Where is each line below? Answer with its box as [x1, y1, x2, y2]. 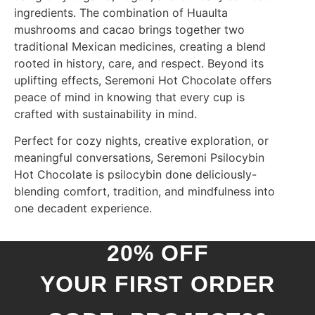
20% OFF [106, 240, 209, 266]
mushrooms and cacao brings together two [14, 22, 245, 37]
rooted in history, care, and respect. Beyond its [14, 56, 264, 70]
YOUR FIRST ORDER [40, 271, 275, 297]
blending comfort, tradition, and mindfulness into [14, 184, 275, 199]
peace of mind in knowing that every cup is [14, 89, 245, 104]
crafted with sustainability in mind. [14, 106, 197, 121]
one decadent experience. [14, 201, 152, 216]
